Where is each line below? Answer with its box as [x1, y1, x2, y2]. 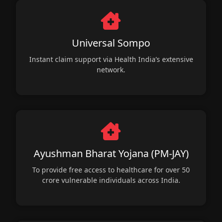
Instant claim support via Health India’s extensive [29, 54, 193, 64]
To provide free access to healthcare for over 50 [32, 165, 190, 174]
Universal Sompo [72, 36, 150, 50]
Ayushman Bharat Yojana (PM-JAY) [33, 146, 189, 160]
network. [97, 64, 125, 74]
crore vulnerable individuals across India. [42, 175, 180, 185]
